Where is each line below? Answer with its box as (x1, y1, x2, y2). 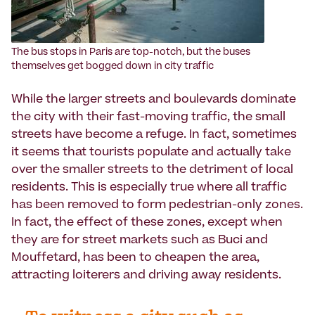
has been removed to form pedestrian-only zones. (11, 200, 303, 212)
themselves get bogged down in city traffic (11, 63, 214, 72)
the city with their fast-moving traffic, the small (11, 112, 285, 124)
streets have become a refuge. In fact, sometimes (11, 129, 297, 141)
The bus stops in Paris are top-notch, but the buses (11, 49, 250, 58)
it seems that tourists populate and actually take (11, 147, 291, 159)
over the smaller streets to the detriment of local (11, 165, 293, 176)
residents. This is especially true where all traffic (11, 182, 287, 194)
